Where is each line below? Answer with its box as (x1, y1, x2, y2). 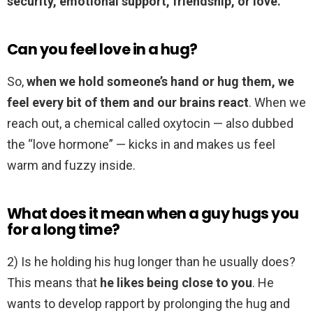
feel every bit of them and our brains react (7, 95, 249, 110)
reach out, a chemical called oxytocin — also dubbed (7, 116, 293, 131)
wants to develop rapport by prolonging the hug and (7, 296, 290, 312)
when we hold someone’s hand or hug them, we (27, 74, 294, 89)
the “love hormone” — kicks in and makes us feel (7, 137, 275, 152)
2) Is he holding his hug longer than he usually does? (7, 254, 296, 270)
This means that (7, 275, 100, 291)
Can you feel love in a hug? (7, 39, 198, 60)
